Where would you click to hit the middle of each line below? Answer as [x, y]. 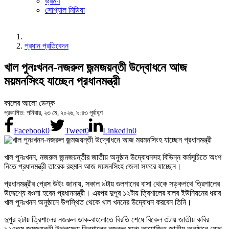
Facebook [29, 130]
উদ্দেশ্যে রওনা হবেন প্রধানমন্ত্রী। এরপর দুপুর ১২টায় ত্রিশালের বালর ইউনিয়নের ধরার [112, 193]
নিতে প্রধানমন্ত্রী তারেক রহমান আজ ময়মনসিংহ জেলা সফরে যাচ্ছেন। [93, 166]
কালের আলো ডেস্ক [29, 103]
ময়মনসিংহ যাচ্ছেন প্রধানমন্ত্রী [62, 81]
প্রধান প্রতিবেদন [47, 46]
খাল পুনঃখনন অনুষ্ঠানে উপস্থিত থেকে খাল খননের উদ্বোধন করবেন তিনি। [98, 202]
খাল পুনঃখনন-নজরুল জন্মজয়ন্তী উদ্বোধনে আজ [95, 67]
